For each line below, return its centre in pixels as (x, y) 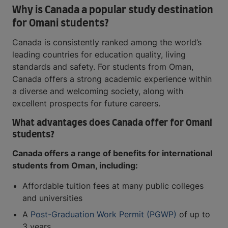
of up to (193, 215)
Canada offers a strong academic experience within (112, 79)
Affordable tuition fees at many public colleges (113, 186)
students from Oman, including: (75, 166)
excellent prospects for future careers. (86, 104)
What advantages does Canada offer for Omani (112, 123)
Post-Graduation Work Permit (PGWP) (104, 215)
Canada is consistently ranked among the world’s (107, 42)
